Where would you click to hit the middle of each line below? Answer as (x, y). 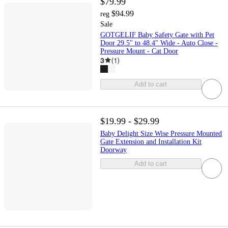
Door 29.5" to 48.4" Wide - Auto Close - (159, 43)
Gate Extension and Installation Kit (151, 141)
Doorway (113, 150)
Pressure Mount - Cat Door (139, 51)
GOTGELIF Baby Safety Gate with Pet (157, 35)
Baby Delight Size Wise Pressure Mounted (161, 133)
